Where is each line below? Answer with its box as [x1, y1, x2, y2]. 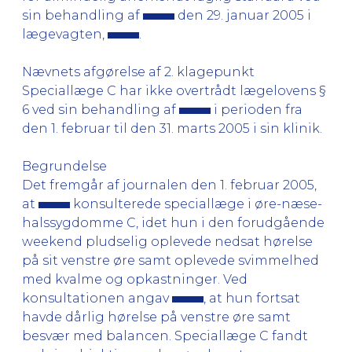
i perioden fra [211, 101, 302, 117]
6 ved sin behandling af [22, 101, 179, 117]
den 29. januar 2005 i [174, 7, 311, 23]
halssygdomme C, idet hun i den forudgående [22, 214, 324, 230]
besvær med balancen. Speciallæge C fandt [22, 328, 308, 343]
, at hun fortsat [203, 290, 300, 306]
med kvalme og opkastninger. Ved [22, 271, 247, 287]
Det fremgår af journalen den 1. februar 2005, [22, 177, 317, 192]
